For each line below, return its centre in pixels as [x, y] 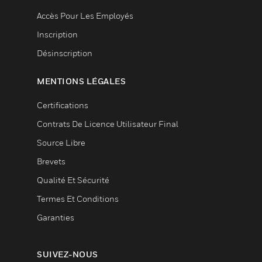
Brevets [51, 161]
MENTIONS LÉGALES [81, 81]
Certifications [63, 105]
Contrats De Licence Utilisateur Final [108, 124]
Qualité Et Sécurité [73, 180]
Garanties [56, 217]
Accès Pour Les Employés [85, 15]
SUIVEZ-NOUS [68, 254]
